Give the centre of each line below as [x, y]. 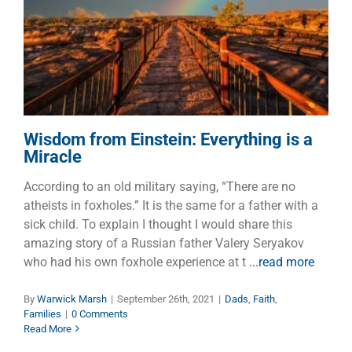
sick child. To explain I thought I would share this [158, 224]
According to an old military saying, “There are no [159, 186]
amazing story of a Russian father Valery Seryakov [164, 243]
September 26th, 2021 [166, 299]
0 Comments [100, 313]
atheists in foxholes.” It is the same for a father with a [171, 205]
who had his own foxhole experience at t [136, 262]
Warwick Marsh [72, 299]
